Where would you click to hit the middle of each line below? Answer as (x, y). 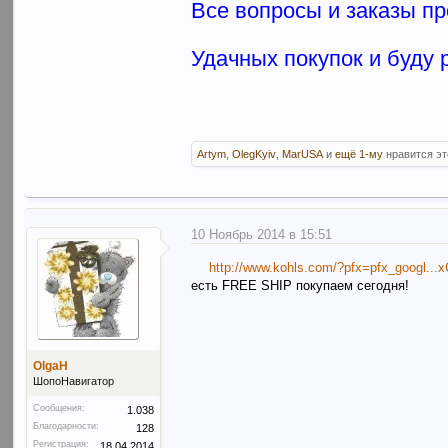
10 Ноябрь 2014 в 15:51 (262, 235)
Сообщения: (59, 408)
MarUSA (303, 154)
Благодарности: (66, 426)
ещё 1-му (359, 154)
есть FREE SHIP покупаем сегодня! (300, 285)
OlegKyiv (254, 154)
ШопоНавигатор (74, 381)
